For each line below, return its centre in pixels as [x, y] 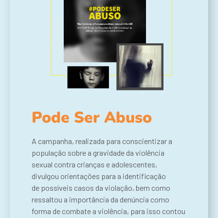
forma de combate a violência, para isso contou [109, 211]
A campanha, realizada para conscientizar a [102, 141]
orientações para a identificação [113, 176]
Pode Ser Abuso [92, 117]
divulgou [46, 176]
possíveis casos [68, 187]
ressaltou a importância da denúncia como [100, 199]
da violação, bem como [133, 187]
